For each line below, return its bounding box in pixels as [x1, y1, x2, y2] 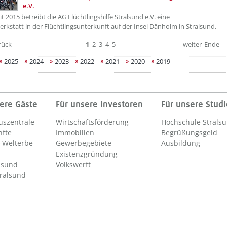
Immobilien [56, 128, 94, 137]
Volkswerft [56, 160, 91, 169]
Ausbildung [161, 138, 200, 148]
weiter [183, 40, 202, 49]
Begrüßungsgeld [161, 128, 217, 137]
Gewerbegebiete [56, 138, 111, 148]
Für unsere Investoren [56, 100, 143, 109]
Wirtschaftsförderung [56, 117, 129, 127]
